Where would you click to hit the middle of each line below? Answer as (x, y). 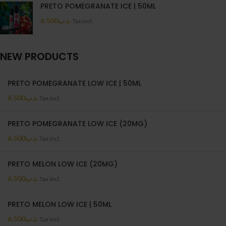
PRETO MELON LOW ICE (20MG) (63, 164)
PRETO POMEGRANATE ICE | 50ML (98, 6)
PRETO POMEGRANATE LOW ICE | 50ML (74, 83)
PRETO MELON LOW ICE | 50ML (60, 204)
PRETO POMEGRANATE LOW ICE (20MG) (77, 124)
